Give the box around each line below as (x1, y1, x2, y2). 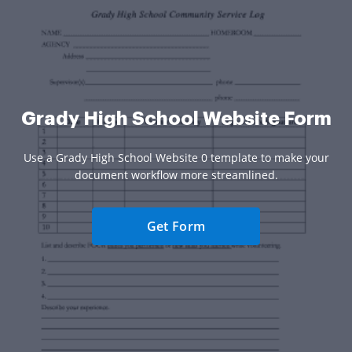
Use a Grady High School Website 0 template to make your (23, 149, 329, 165)
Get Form (146, 217, 206, 235)
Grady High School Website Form (20, 108, 332, 128)
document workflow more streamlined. (74, 167, 278, 182)
